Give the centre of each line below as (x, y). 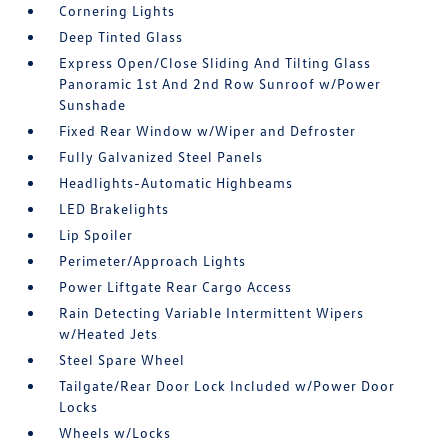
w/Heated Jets (109, 333)
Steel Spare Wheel (122, 359)
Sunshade (93, 104)
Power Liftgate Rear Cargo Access (176, 286)
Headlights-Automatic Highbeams (176, 182)
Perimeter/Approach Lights (153, 260)
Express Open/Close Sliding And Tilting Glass (215, 62)
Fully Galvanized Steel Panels (161, 156)
